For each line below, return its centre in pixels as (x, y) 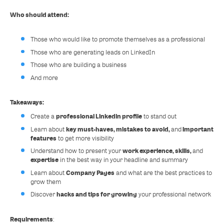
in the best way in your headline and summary (123, 160)
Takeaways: (27, 102)
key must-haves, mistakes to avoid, (119, 129)
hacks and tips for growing (97, 194)
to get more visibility (85, 138)
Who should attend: (39, 14)
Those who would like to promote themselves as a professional (118, 39)
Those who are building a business (79, 65)
